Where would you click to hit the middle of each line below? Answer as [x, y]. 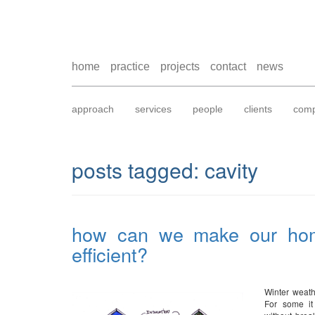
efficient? [110, 254]
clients [258, 109]
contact [228, 66]
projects [180, 66]
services [153, 109]
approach [93, 109]
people [208, 109]
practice [130, 66]
